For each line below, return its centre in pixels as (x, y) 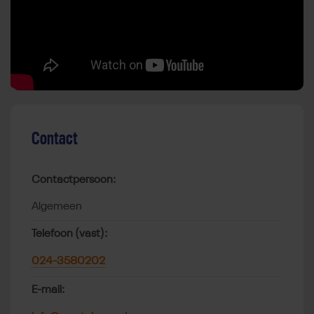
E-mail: (48, 291)
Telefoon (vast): (69, 234)
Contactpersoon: (74, 180)
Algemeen (57, 207)
